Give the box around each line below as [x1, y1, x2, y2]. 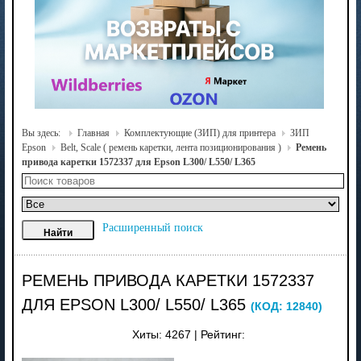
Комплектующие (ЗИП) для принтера [123, 127, 276, 139]
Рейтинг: [201, 328, 246, 341]
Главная [77, 127, 110, 139]
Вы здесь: [21, 127, 63, 139]
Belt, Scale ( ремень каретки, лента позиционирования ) [60, 141, 281, 153]
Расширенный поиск [102, 221, 203, 234]
